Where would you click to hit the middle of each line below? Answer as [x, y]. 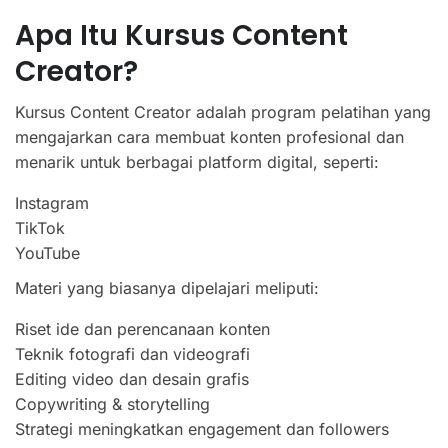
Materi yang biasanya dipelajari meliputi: [167, 287]
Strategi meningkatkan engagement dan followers [202, 428]
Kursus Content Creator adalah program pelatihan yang [223, 111]
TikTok [40, 227]
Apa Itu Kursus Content [181, 35]
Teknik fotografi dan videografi [132, 353]
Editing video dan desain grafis [132, 378]
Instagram [52, 202]
